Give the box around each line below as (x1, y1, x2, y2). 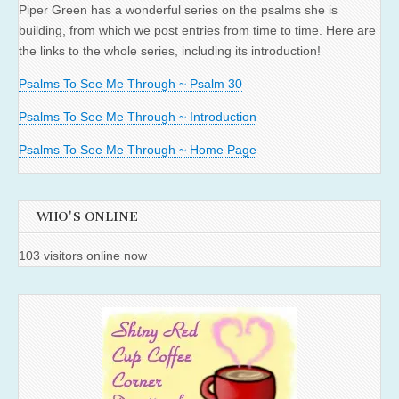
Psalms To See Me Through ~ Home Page (19, 142, 256, 158)
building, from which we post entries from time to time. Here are (19, 23, 376, 38)
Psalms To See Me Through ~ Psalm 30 (19, 77, 242, 92)
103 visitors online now (19, 248, 147, 263)
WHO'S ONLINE (37, 209, 138, 225)
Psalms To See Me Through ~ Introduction (19, 110, 256, 125)
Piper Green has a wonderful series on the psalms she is (19, 3, 338, 18)
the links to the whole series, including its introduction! (19, 44, 321, 59)
